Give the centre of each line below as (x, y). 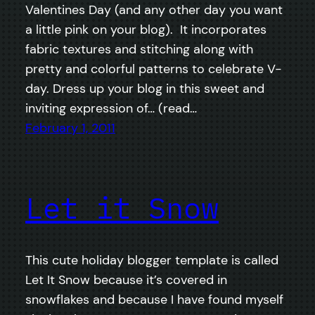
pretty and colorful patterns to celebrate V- (154, 69)
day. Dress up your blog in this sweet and (145, 88)
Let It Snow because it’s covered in (126, 279)
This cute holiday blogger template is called (152, 260)
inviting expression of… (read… (111, 108)
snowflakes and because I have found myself (154, 299)
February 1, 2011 (70, 128)
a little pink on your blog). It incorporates (146, 29)
